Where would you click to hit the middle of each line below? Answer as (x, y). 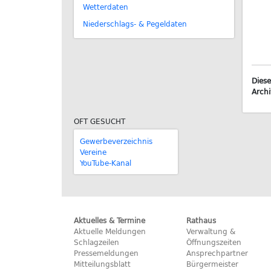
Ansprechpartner (217, 253)
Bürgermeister (212, 264)
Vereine (93, 152)
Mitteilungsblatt (102, 264)
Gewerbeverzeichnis (116, 141)
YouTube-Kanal (106, 163)
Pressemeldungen (106, 253)
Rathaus (201, 220)
